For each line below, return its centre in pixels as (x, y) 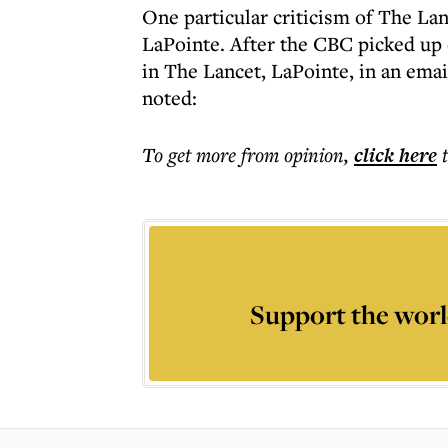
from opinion (292, 154)
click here (395, 155)
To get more (191, 154)
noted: (169, 97)
